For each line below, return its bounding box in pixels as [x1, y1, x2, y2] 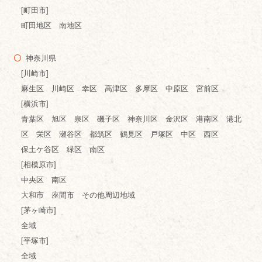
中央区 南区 [20, 175, 67, 185]
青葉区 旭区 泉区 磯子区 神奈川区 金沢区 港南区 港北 [20, 115, 242, 124]
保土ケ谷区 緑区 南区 [20, 145, 105, 154]
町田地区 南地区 [20, 21, 82, 30]
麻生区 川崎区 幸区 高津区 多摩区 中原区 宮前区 [20, 84, 219, 94]
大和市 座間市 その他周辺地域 [20, 191, 135, 200]
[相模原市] [20, 160, 56, 170]
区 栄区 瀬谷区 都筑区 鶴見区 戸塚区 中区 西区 [20, 130, 219, 139]
